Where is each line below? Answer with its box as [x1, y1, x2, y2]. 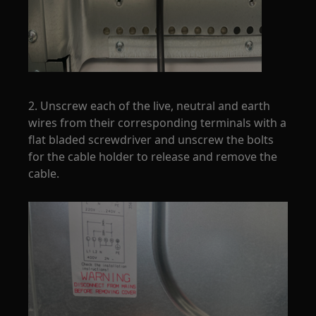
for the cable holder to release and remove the [28, 149, 278, 164]
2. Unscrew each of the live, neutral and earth [28, 98, 271, 114]
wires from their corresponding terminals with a [28, 115, 287, 130]
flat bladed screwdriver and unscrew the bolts [28, 132, 274, 147]
